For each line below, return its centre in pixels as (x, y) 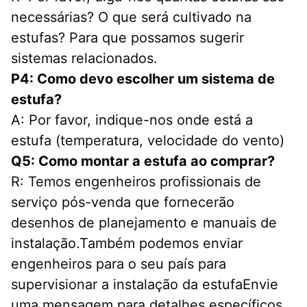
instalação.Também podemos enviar (127, 244)
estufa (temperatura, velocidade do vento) (148, 141)
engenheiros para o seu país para (119, 264)
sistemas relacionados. (84, 59)
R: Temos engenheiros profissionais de (136, 182)
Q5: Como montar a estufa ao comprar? (143, 161)
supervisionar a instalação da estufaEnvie (145, 285)
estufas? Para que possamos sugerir (127, 38)
